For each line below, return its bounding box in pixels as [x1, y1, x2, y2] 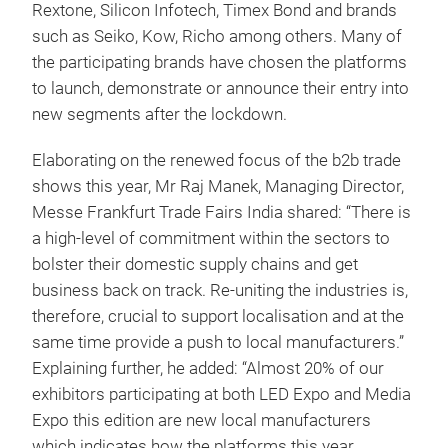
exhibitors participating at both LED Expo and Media [32, 385, 411, 404]
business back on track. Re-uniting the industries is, [32, 281, 408, 300]
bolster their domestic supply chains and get [32, 255, 358, 274]
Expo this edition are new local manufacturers [32, 411, 371, 430]
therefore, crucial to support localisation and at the [32, 307, 404, 326]
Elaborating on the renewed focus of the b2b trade [32, 151, 401, 170]
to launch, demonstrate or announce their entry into [32, 79, 409, 98]
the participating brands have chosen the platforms [32, 53, 407, 72]
